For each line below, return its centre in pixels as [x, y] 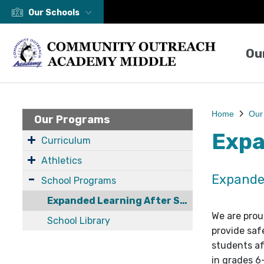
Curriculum [66, 141]
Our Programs [72, 120]
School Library [78, 221]
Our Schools [54, 12]
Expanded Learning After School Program [113, 201]
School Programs [79, 181]
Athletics [62, 161]
